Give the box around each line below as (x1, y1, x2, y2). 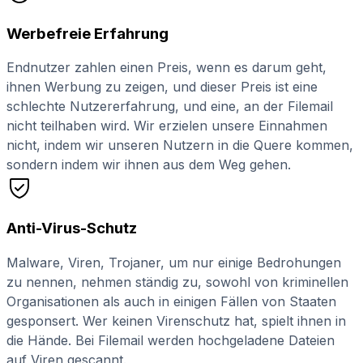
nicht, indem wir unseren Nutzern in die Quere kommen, (6, 137, 353, 154)
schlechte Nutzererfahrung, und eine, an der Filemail (6, 98, 333, 115)
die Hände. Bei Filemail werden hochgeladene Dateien (6, 331, 335, 348)
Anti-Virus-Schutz (6, 219, 137, 238)
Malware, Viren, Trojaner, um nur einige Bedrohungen (6, 254, 341, 271)
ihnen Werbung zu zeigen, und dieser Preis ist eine (6, 79, 318, 96)
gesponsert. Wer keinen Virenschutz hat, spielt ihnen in (6, 312, 346, 329)
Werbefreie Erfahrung (6, 23, 169, 43)
